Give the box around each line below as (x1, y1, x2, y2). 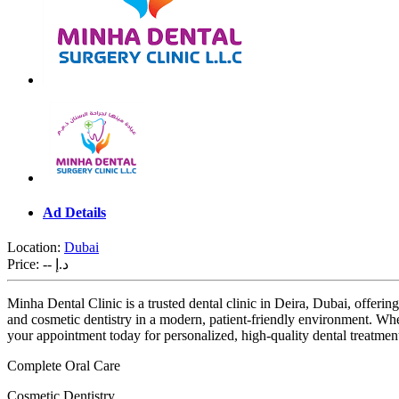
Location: (7, 240, 64, 256)
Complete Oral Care (7, 358, 120, 374)
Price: (7, 256, 43, 273)
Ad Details (43, 204, 106, 220)
